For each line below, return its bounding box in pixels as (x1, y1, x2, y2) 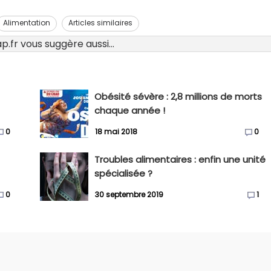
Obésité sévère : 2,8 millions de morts (94, 90, 263, 103)
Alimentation (3, 17, 50, 28)
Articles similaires (68, 17, 132, 28)
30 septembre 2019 (95, 189, 164, 200)
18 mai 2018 (95, 126, 138, 137)
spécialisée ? (94, 167, 153, 180)
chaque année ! (94, 104, 166, 117)
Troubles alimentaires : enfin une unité (94, 153, 266, 166)
